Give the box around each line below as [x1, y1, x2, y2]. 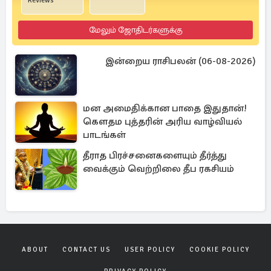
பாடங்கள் [83, 128, 126, 141]
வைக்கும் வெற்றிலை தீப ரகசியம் [83, 162, 234, 175]
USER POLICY [124, 245, 175, 253]
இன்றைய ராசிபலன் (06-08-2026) [105, 54, 256, 67]
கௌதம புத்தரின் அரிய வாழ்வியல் [83, 115, 242, 128]
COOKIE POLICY [189, 245, 250, 253]
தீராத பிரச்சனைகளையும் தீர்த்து [83, 149, 227, 162]
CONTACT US [62, 245, 111, 253]
